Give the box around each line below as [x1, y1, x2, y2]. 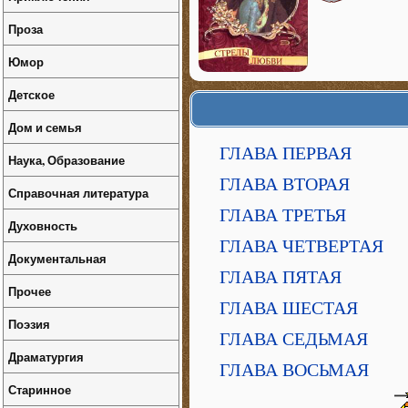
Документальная [8, 250, 107, 267]
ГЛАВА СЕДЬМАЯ [219, 329, 368, 349]
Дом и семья [8, 118, 82, 136]
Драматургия [8, 348, 84, 365]
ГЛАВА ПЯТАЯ [219, 267, 342, 287]
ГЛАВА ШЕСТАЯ [219, 298, 358, 318]
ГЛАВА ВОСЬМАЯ [219, 360, 369, 380]
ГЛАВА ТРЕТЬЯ [219, 205, 346, 225]
